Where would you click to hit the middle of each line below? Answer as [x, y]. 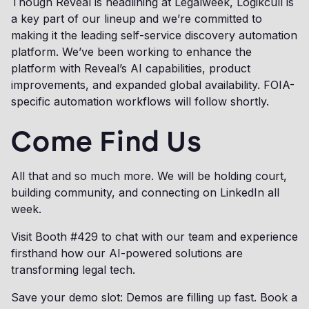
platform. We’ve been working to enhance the [131, 52]
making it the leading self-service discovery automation [154, 35]
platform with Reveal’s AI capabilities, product [131, 68]
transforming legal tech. [77, 270]
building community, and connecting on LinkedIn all [145, 192]
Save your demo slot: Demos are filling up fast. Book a [154, 297]
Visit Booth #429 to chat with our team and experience [154, 237]
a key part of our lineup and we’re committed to [137, 19]
